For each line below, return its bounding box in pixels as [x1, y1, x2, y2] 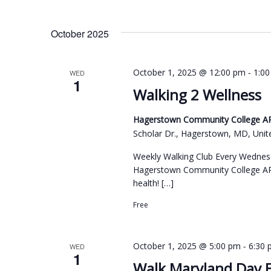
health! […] [132, 177, 174, 189]
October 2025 [51, 26, 109, 41]
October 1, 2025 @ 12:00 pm [132, 66, 246, 78]
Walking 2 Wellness [132, 84, 261, 105]
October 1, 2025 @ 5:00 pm [132, 240, 241, 252]
